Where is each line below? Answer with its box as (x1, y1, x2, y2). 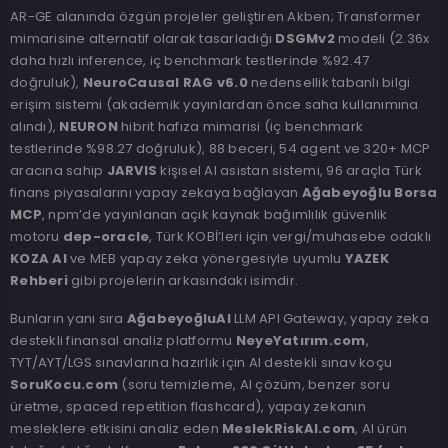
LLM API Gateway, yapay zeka (230, 309, 429, 328)
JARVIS (106, 161, 157, 180)
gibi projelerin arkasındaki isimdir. (67, 271, 298, 290)
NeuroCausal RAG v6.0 (82, 73, 248, 92)
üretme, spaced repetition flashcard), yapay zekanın (10, 397, 366, 416)
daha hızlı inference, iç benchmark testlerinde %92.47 (10, 51, 370, 70)
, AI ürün (355, 419, 408, 438)
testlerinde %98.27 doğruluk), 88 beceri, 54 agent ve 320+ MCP (10, 139, 431, 158)
